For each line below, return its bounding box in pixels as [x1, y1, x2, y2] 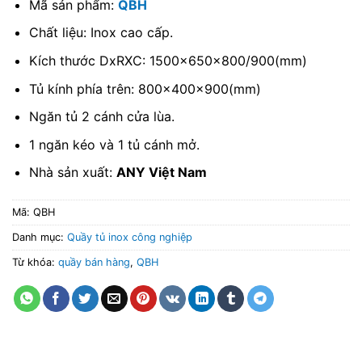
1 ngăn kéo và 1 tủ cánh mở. [28, 136, 200, 153]
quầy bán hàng [58, 256, 130, 269]
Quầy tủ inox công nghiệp [67, 231, 192, 244]
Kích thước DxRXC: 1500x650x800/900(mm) [28, 53, 307, 69]
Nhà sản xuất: [28, 164, 116, 181]
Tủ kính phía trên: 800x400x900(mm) [28, 80, 261, 97]
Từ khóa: [12, 256, 58, 269]
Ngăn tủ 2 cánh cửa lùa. [28, 108, 175, 125]
